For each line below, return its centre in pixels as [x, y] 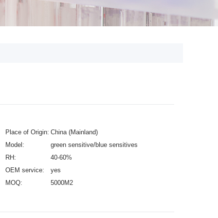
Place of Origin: [27, 132]
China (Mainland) [74, 132]
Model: [15, 145]
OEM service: [25, 170]
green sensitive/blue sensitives [94, 145]
